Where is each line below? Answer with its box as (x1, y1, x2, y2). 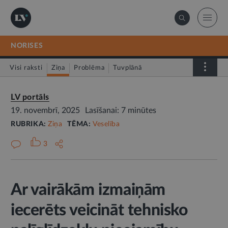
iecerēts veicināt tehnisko (11, 202, 188, 218)
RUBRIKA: (11, 121, 48, 128)
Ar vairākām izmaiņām (11, 182, 166, 198)
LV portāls (11, 93, 49, 101)
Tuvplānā (113, 65, 142, 71)
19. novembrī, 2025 (11, 106, 80, 115)
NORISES (11, 42, 43, 49)
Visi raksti (10, 65, 43, 71)
